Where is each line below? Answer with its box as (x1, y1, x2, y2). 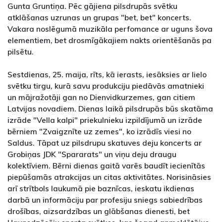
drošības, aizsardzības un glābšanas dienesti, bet (7, 206, 190, 217)
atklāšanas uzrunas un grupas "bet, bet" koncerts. (7, 12, 191, 23)
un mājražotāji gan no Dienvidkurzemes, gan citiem (7, 92, 195, 103)
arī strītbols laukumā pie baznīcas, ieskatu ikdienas (7, 183, 194, 194)
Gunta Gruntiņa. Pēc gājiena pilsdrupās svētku (7, 1, 177, 11)
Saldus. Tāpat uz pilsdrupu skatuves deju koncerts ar (7, 138, 202, 148)
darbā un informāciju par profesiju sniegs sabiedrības (7, 195, 203, 205)
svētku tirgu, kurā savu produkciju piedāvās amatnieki (7, 81, 204, 91)
